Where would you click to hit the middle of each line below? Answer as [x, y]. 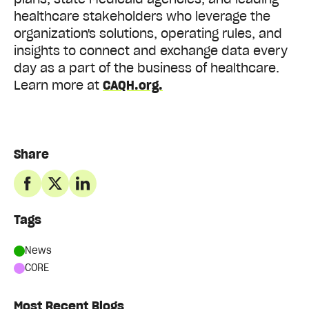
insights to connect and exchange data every [151, 50]
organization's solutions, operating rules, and [148, 33]
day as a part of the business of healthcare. [147, 68]
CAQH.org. [133, 85]
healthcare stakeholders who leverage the [142, 16]
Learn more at [58, 85]
